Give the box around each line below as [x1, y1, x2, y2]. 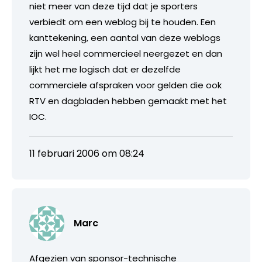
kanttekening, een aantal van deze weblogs [29, 31, 220, 44]
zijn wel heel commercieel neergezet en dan [29, 47, 222, 60]
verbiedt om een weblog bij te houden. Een [29, 15, 216, 28]
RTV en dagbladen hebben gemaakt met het [29, 94, 227, 107]
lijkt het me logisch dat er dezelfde [29, 63, 181, 75]
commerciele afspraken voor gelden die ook [29, 78, 222, 91]
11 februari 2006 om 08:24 [29, 146, 144, 160]
